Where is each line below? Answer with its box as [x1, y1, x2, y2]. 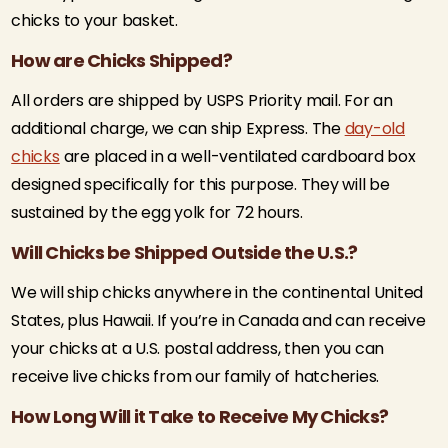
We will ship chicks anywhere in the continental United [11, 281, 424, 304]
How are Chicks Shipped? [11, 48, 232, 73]
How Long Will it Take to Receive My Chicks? [11, 404, 389, 429]
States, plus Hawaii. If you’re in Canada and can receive [11, 309, 426, 332]
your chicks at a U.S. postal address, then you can [11, 337, 385, 360]
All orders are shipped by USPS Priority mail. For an [11, 89, 393, 112]
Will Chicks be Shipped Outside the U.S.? [11, 240, 358, 265]
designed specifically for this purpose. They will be [11, 173, 390, 196]
